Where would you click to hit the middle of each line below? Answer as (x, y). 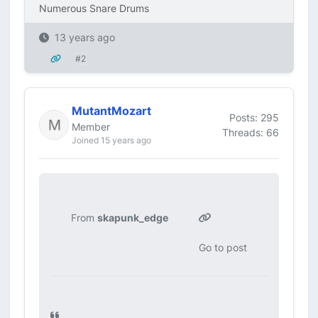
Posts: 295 (254, 117)
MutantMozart (111, 111)
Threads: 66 (251, 132)
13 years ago (85, 37)
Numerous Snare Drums (94, 8)
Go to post (223, 247)
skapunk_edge (132, 218)
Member (91, 127)
